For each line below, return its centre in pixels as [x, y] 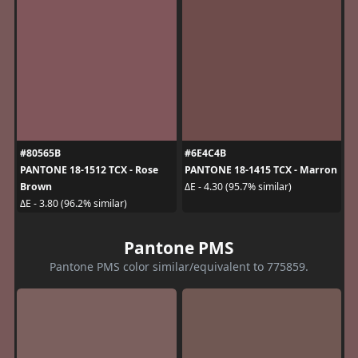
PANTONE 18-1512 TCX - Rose [89, 169]
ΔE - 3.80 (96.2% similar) [73, 203]
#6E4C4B [205, 153]
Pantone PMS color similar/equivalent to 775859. [179, 266]
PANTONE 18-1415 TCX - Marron [261, 169]
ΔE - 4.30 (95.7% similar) [238, 187]
